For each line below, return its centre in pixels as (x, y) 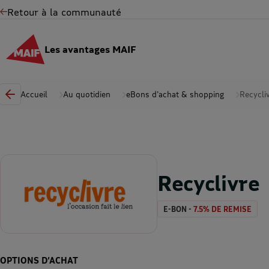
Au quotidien (87, 94)
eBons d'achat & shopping (175, 94)
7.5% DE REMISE (222, 210)
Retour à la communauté (64, 11)
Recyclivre (209, 183)
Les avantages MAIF (90, 49)
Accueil (34, 94)
